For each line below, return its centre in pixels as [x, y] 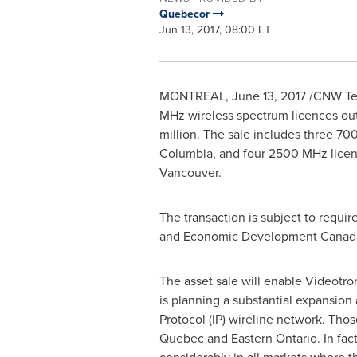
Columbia [186, 153]
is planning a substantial [227, 300]
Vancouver [188, 172]
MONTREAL [192, 96]
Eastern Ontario [274, 338]
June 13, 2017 [269, 96]
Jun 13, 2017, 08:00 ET [215, 29]
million [178, 134]
